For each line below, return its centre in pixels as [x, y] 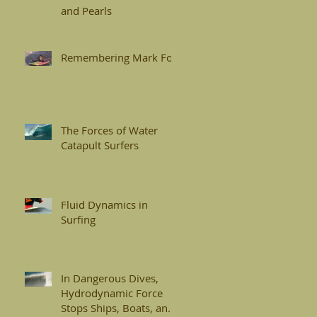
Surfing [78, 219]
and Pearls [86, 10]
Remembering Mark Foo [120, 57]
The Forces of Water [109, 130]
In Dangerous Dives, [110, 278]
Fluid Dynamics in [104, 204]
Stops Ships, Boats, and [117, 307]
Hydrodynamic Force [112, 293]
